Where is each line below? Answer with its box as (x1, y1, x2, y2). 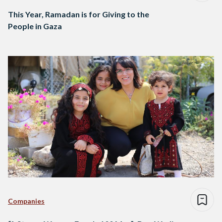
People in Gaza (8, 21, 62, 31)
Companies (8, 197, 45, 206)
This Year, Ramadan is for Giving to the (8, 9, 149, 19)
